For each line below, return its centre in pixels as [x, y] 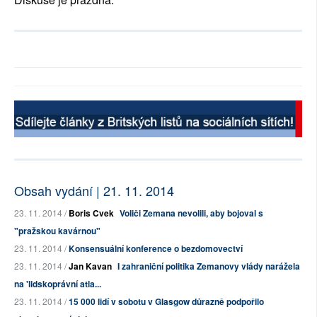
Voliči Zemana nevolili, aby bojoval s [191, 213]
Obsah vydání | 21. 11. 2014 [94, 191]
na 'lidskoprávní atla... [58, 284]
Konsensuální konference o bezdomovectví [156, 249]
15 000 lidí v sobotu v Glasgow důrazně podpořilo [166, 302]
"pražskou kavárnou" [57, 231]
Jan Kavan [90, 266]
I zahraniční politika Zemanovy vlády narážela [209, 266]
